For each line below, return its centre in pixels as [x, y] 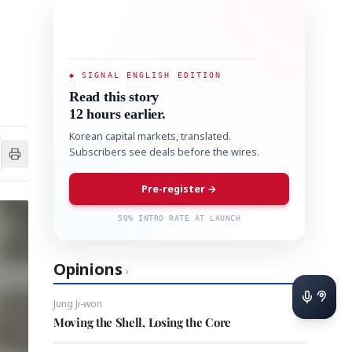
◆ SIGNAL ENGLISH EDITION [146, 75]
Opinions [88, 269]
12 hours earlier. [117, 114]
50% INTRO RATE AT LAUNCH [179, 218]
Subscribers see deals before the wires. [164, 152]
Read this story [114, 97]
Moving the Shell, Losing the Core [143, 322]
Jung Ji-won [78, 304]
